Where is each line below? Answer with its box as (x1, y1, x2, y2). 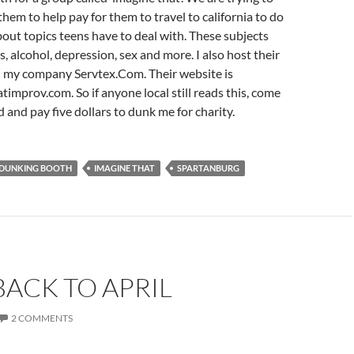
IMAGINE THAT (94, 163, 155, 173)
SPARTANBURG (177, 163, 239, 173)
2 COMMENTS (11, 312, 73, 324)
